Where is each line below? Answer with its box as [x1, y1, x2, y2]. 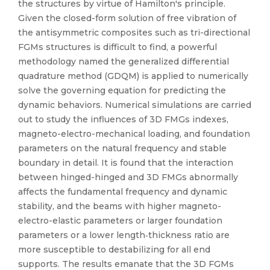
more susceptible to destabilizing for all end [18, 244, 210, 255]
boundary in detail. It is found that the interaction [18, 157, 233, 168]
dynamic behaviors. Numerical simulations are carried [18, 99, 251, 110]
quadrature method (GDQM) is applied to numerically [18, 71, 248, 81]
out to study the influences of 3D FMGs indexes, [18, 114, 228, 125]
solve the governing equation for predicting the [18, 85, 226, 96]
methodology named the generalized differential [18, 56, 229, 67]
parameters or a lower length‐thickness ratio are [18, 230, 230, 240]
